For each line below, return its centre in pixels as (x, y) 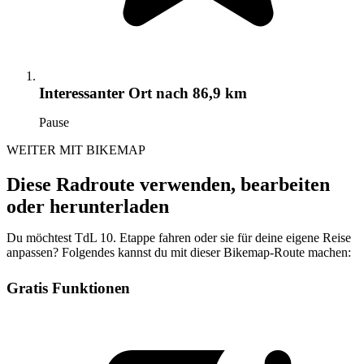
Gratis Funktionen (68, 288)
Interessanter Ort (95, 93)
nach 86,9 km (199, 93)
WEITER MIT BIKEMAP (76, 150)
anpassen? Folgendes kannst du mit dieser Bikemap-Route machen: (179, 253)
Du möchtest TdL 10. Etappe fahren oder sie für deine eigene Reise (179, 238)
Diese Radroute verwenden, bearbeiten (168, 185)
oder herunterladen (88, 207)
